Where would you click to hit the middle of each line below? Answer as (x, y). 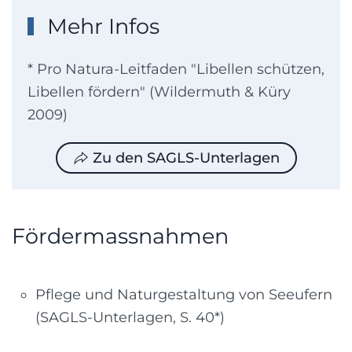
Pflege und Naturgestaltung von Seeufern (184, 295)
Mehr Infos (101, 27)
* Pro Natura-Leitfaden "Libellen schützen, (176, 70)
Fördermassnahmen (120, 236)
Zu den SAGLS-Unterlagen (186, 158)
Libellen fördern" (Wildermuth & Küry (159, 92)
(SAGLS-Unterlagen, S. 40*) (130, 318)
